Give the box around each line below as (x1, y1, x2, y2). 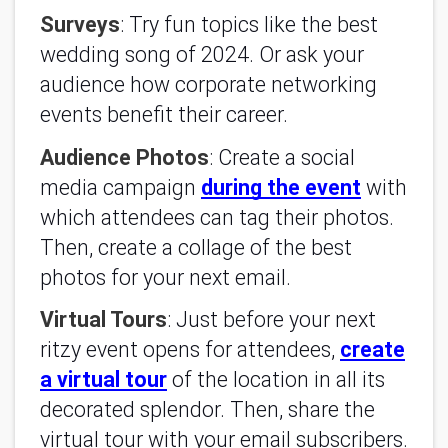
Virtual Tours (40, 307, 167, 332)
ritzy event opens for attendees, (40, 337, 340, 362)
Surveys (40, 12, 120, 37)
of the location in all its (167, 367, 385, 392)
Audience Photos (40, 144, 209, 170)
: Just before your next (167, 307, 376, 332)
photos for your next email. (40, 264, 296, 290)
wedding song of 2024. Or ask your (40, 42, 364, 67)
